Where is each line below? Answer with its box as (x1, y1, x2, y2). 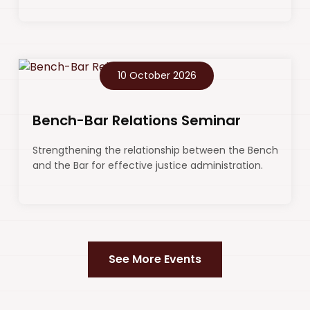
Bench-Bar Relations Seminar (33, 111, 241, 131)
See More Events (109, 251, 201, 268)
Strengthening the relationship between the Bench (33, 143, 278, 158)
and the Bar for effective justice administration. (33, 158, 263, 173)
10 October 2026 (117, 69, 197, 83)
